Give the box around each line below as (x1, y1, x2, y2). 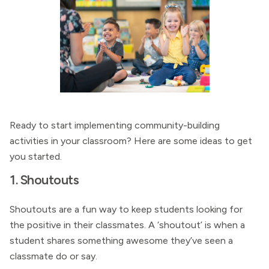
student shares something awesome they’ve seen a (10, 235, 233, 246)
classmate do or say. (10, 250, 97, 262)
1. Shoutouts (10, 172, 79, 187)
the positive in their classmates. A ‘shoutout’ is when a (10, 219, 245, 231)
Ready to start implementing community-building (10, 119, 220, 131)
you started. (10, 151, 62, 162)
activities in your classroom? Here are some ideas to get (10, 135, 252, 147)
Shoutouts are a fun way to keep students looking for (10, 204, 243, 215)
